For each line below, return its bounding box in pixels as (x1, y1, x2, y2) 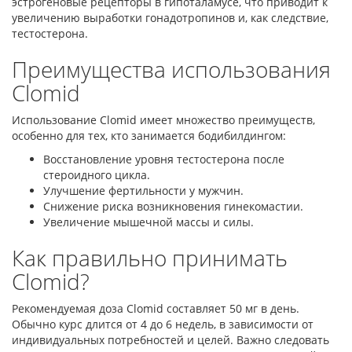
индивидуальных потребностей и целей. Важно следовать (12, 332, 329, 347)
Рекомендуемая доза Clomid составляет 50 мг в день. (12, 301, 299, 316)
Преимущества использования (12, 54, 331, 84)
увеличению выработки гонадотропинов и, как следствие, (12, 10, 328, 25)
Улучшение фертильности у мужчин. (43, 183, 244, 198)
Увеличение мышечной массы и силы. (43, 214, 254, 229)
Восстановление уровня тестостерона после (43, 152, 284, 167)
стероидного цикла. (43, 167, 150, 182)
